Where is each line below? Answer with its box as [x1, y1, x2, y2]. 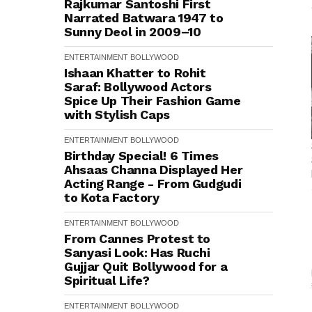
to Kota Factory [64, 190, 159, 205]
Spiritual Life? [64, 273, 150, 288]
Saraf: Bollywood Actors [64, 79, 212, 94]
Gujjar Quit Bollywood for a [64, 259, 228, 274]
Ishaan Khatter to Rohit [64, 65, 206, 80]
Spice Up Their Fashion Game [64, 93, 241, 108]
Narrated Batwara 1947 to [64, 10, 224, 25]
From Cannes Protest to [64, 231, 211, 246]
